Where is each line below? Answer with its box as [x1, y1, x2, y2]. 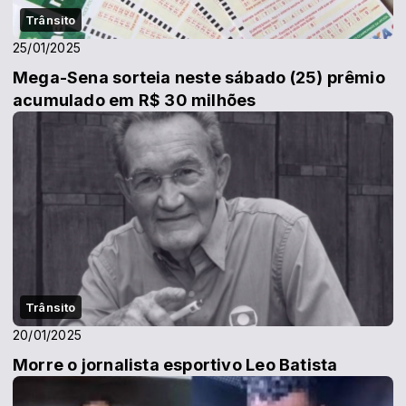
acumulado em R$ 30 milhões [13, 91, 256, 111]
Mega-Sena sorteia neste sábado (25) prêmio [13, 68, 385, 88]
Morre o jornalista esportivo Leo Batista [13, 354, 338, 374]
